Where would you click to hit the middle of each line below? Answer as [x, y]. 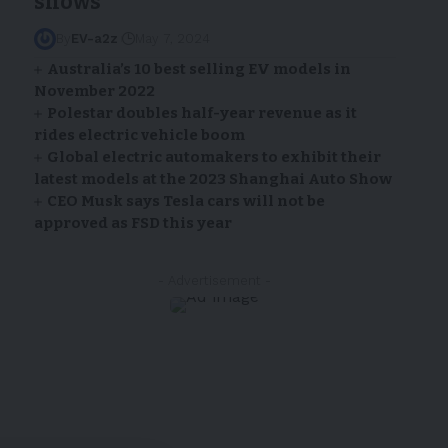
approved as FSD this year [132, 223]
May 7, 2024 [172, 39]
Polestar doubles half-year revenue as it [202, 113]
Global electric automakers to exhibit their [214, 157]
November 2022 [94, 91]
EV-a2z [94, 39]
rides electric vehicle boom [139, 135]
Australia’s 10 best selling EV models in [199, 69]
